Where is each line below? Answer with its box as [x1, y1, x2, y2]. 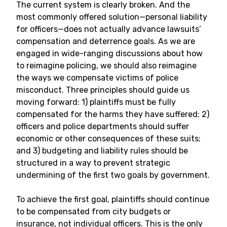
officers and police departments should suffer [16, 122, 189, 131]
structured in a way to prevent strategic [16, 158, 170, 168]
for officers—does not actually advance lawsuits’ [16, 24, 201, 34]
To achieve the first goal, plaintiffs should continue [16, 195, 209, 204]
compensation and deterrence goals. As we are [16, 36, 195, 46]
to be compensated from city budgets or [16, 207, 171, 216]
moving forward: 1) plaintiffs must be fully [16, 97, 176, 107]
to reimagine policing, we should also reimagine [16, 61, 197, 70]
